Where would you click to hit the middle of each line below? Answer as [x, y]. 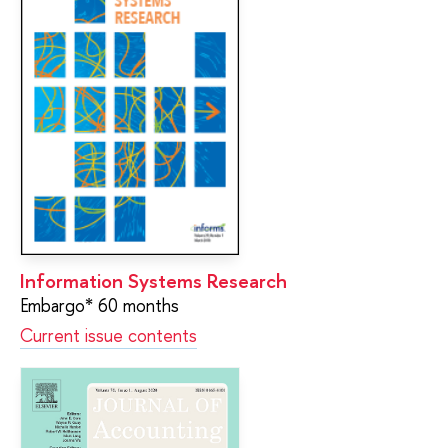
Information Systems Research [153, 281]
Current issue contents [108, 336]
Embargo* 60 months [99, 306]
